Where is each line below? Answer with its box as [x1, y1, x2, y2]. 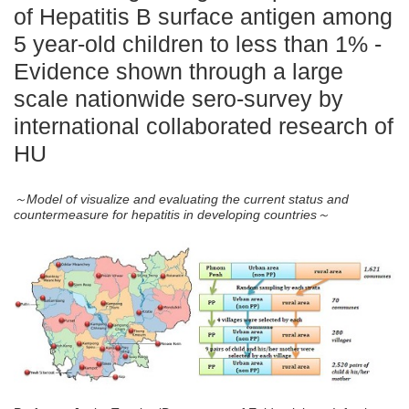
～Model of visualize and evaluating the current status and [14, 192, 349, 207]
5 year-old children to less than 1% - [14, 31, 382, 58]
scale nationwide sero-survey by [14, 86, 343, 112]
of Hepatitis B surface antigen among [14, 4, 393, 30]
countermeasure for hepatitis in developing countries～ [14, 207, 330, 223]
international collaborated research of [14, 113, 393, 140]
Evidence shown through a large [14, 58, 343, 85]
